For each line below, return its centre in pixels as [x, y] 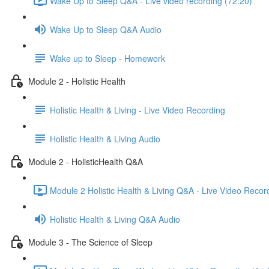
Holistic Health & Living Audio [105, 138]
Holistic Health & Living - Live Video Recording [138, 110]
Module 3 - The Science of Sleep [90, 242]
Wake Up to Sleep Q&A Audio [106, 29]
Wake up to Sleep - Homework [107, 58]
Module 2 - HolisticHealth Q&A [86, 161]
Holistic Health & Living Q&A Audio [115, 219]
